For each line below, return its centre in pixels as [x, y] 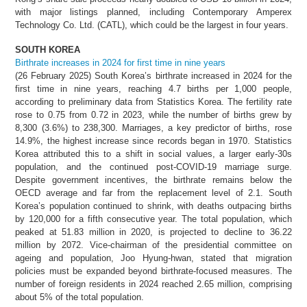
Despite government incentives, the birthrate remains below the [153, 180]
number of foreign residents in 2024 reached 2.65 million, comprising [153, 284]
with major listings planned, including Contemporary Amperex [153, 12]
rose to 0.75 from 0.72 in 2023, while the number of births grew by [153, 114]
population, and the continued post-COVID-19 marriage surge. [153, 167]
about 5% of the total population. [80, 297]
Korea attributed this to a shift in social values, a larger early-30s [153, 153]
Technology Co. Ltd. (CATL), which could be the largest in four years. [152, 25]
